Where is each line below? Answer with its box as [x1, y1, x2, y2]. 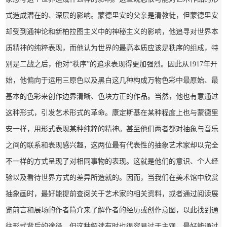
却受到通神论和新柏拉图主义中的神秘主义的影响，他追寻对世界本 [6, 27, 218, 35]
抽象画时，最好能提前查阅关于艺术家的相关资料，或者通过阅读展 [6, 190, 218, 198]
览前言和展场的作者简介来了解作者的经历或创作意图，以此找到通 [6, 206, 218, 214]
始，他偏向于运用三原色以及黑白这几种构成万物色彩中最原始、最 [6, 76, 218, 84]
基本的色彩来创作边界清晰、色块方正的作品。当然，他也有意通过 [6, 92, 218, 100]
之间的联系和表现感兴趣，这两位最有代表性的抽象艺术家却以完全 [6, 141, 218, 149]
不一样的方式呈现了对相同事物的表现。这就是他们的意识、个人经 [6, 157, 218, 165]
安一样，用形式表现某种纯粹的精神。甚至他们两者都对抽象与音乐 [6, 125, 218, 133]
